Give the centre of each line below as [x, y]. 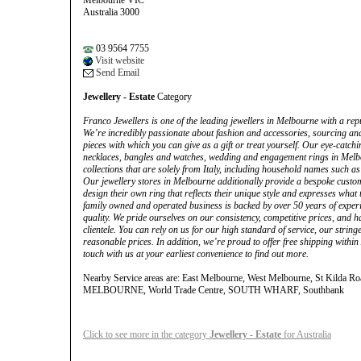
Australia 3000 [111, 12]
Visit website [118, 60]
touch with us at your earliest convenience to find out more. [196, 254]
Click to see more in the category [146, 334]
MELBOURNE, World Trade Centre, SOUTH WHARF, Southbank [214, 290]
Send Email [116, 73]
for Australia [306, 334]
